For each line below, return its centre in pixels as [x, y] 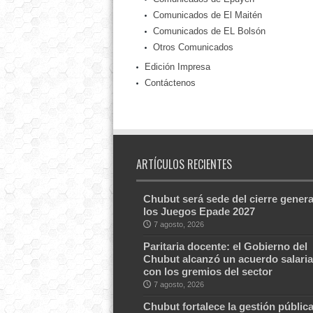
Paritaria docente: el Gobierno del [225, 247]
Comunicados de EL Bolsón [209, 31]
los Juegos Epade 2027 [199, 212]
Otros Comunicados [193, 48]
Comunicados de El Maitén [207, 15]
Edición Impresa [177, 67]
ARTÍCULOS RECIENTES [184, 165]
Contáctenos [170, 83]
